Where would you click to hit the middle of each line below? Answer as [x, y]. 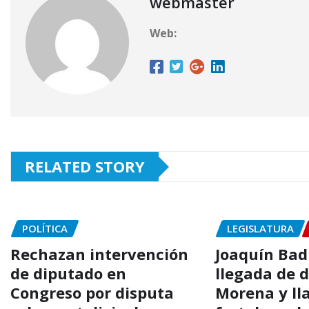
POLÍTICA [45, 229]
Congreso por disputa [92, 292]
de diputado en [68, 273]
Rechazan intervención [99, 253]
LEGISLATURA [261, 229]
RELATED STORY [85, 167]
